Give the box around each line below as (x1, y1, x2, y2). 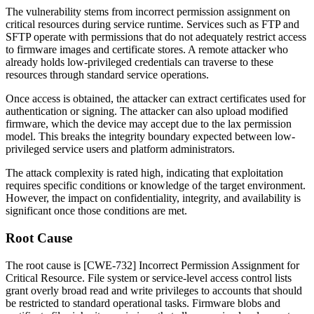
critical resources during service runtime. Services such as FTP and (6, 18, 299, 31)
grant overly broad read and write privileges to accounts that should (6, 284, 302, 296)
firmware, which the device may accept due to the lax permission (6, 118, 292, 130)
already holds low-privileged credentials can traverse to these (6, 56, 273, 69)
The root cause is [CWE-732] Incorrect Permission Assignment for (6, 259, 299, 271)
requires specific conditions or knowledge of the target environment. (6, 179, 306, 192)
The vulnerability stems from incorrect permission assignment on (6, 6, 290, 18)
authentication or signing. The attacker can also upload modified (6, 105, 288, 118)
